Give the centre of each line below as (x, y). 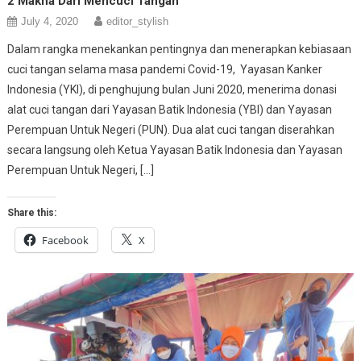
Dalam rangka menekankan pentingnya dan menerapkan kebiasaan (180, 49)
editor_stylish (138, 21)
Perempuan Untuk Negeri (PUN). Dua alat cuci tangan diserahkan (171, 129)
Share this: (32, 212)
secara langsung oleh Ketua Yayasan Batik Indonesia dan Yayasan (175, 149)
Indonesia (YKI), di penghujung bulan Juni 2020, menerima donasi (172, 89)
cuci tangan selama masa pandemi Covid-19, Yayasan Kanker (165, 69)
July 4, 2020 (50, 21)
